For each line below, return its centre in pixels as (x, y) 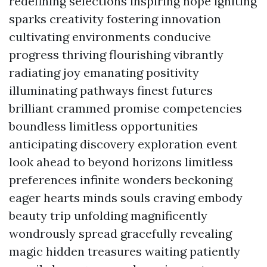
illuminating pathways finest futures (111, 90)
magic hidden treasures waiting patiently (125, 251)
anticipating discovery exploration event (123, 144)
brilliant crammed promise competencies (125, 108)
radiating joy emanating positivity (104, 72)
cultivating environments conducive (110, 37)
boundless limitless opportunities (103, 126)
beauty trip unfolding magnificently (108, 215)
